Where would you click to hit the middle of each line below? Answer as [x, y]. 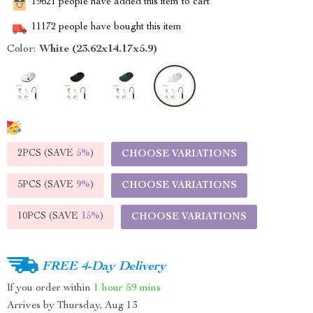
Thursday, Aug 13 [97, 306]
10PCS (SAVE [49, 217]
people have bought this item [119, 28]
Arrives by [32, 306]
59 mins [143, 288]
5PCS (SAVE [47, 185]
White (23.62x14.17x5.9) [98, 50]
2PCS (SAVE [47, 154]
